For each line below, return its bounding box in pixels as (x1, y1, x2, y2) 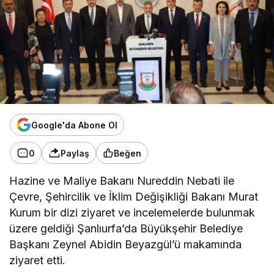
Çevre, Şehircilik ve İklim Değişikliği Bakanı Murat (9, 190, 259, 204)
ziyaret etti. (9, 254, 66, 267)
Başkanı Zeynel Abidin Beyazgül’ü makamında (9, 238, 242, 251)
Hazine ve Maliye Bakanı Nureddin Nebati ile (9, 174, 235, 188)
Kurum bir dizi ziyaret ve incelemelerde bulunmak (9, 206, 256, 220)
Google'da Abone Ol (31, 119, 117, 130)
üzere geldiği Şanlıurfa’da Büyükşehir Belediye (9, 222, 243, 235)
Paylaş (61, 147, 89, 158)
